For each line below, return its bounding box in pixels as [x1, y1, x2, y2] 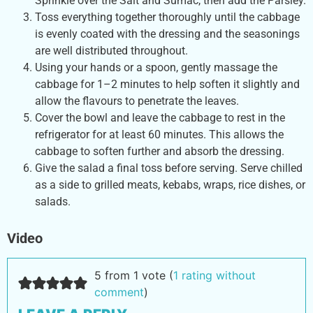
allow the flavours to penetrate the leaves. [35, 94, 239, 108]
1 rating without [173, 268, 256, 282]
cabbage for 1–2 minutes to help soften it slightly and [35, 77, 300, 91]
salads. [35, 194, 71, 208]
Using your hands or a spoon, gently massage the [35, 60, 277, 74]
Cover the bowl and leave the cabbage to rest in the [35, 110, 285, 124]
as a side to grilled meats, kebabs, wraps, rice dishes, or [35, 177, 305, 191]
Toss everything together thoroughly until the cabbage [35, 10, 300, 24]
